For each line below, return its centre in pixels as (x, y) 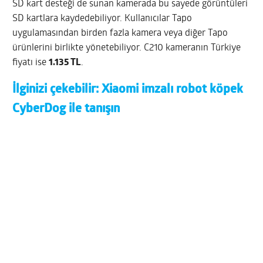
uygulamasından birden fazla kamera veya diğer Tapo (120, 34)
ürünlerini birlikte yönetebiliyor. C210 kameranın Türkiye (127, 48)
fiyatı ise (31, 63)
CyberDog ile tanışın (66, 109)
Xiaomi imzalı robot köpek (173, 90)
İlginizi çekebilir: (57, 90)
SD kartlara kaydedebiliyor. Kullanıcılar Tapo (102, 19)
